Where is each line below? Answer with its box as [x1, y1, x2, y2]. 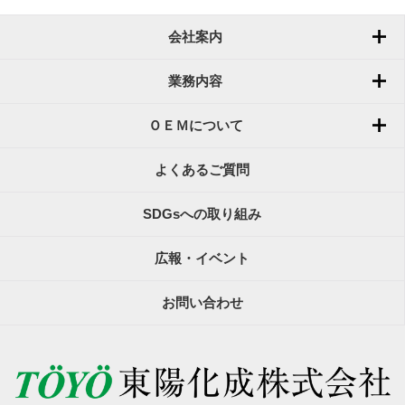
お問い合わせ [161, 296, 243, 311]
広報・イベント [155, 251, 250, 267]
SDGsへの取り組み [143, 207, 261, 222]
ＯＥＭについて [147, 118, 243, 134]
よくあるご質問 [155, 163, 250, 178]
